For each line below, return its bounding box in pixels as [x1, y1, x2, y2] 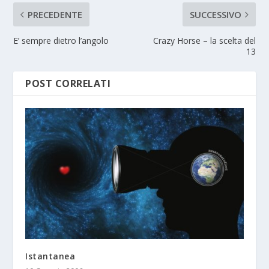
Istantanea [25, 250, 76, 262]
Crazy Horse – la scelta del [153, 35, 256, 47]
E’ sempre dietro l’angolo [13, 35, 109, 47]
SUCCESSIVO [189, 8, 241, 21]
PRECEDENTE [28, 8, 83, 21]
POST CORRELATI [25, 77, 111, 91]
